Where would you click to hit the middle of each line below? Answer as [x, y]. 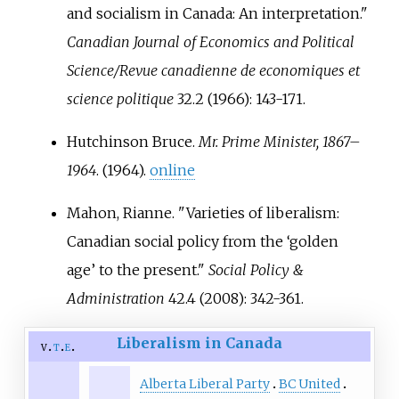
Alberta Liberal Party [204, 384]
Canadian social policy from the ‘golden [202, 241]
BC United [309, 384]
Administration [115, 298]
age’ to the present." [137, 269]
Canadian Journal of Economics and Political [210, 41]
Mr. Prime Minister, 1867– [279, 141]
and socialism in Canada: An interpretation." [217, 13]
